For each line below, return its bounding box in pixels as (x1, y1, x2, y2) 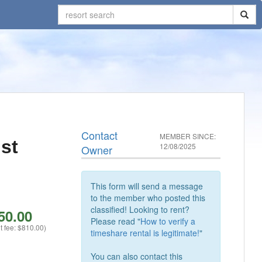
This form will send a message (91, 180, 204, 192)
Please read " (91, 215, 141, 227)
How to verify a (140, 215, 196, 227)
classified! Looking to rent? (91, 204, 190, 215)
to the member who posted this (91, 192, 206, 204)
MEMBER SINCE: (160, 131, 216, 141)
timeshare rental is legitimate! (91, 227, 200, 239)
